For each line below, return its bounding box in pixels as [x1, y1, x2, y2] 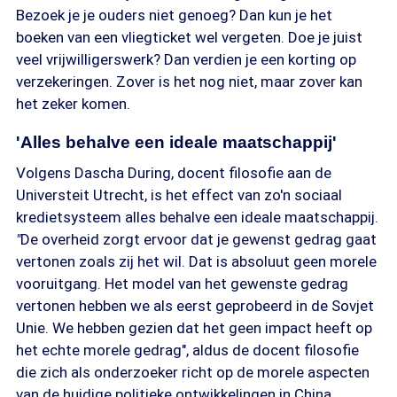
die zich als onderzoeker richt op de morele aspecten [16, 363, 370, 381]
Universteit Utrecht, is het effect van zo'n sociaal [16, 186, 342, 204]
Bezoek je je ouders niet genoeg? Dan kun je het [16, 6, 332, 24]
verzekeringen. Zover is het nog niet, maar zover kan [16, 73, 362, 90]
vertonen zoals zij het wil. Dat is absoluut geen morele [16, 253, 377, 270]
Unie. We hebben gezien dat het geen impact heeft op [16, 319, 372, 337]
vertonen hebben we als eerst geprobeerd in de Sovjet [16, 297, 374, 315]
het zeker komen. [16, 95, 130, 113]
